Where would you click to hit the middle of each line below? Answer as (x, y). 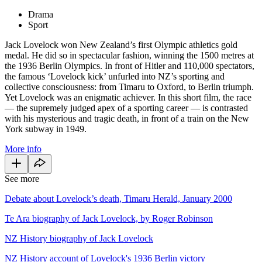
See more (22, 178)
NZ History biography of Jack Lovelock (79, 238)
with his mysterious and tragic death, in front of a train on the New (127, 118)
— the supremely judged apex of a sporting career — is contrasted (126, 108)
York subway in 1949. (46, 129)
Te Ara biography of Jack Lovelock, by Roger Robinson (109, 218)
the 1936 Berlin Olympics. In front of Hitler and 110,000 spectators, (130, 65)
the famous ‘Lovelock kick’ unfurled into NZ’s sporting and (115, 76)
